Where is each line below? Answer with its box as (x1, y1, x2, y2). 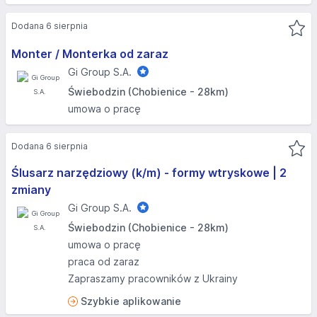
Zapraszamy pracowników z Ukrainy (68, 272, 238, 284)
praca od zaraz (68, 255, 139, 267)
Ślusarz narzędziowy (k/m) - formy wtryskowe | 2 (11, 166, 287, 180)
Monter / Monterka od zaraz (11, 47, 168, 61)
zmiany (11, 183, 51, 197)
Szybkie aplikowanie (81, 295, 181, 307)
